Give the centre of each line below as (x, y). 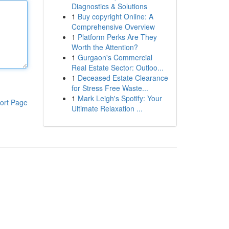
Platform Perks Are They (117, 37)
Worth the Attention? (105, 47)
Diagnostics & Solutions (109, 6)
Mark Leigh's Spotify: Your (120, 98)
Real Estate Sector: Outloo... (117, 67)
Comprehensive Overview (113, 27)
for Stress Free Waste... (110, 88)
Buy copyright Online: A (115, 16)
